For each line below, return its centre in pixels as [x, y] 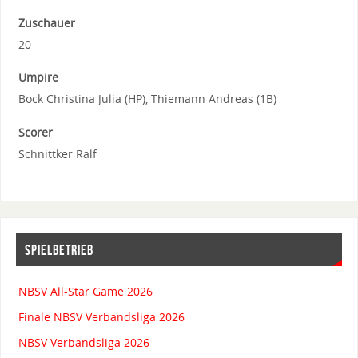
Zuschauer [46, 22]
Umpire [38, 78]
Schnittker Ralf [57, 153]
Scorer [35, 132]
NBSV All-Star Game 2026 [85, 292]
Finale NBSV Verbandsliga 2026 [101, 317]
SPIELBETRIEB [59, 250]
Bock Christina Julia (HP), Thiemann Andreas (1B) [147, 99]
